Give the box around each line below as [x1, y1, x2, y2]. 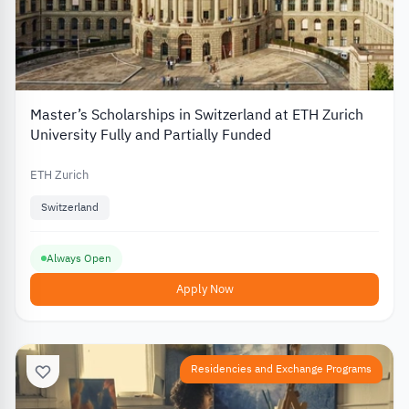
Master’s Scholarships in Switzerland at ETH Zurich [30, 104, 363, 127]
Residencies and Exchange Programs [191, 360, 372, 377]
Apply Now [175, 279, 234, 298]
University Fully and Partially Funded [30, 124, 271, 147]
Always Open [47, 249, 111, 267]
